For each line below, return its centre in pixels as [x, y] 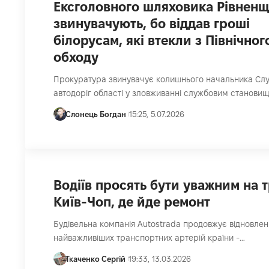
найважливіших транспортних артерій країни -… [149, 238]
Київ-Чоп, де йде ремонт [131, 202]
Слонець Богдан [96, 114]
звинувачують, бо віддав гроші [151, 24]
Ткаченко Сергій [96, 259]
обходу [76, 57]
